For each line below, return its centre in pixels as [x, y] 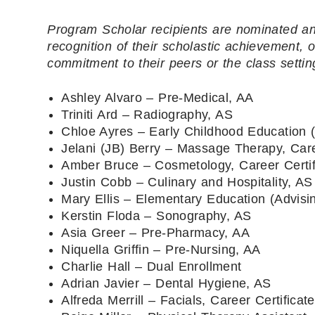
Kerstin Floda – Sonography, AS [156, 216]
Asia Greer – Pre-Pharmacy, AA [155, 232]
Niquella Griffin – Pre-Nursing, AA [161, 249]
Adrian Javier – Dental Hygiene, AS [166, 283]
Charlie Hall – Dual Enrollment [152, 266]
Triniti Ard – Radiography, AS [147, 114]
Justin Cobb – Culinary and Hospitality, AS [187, 182]
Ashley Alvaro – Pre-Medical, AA [157, 97]
